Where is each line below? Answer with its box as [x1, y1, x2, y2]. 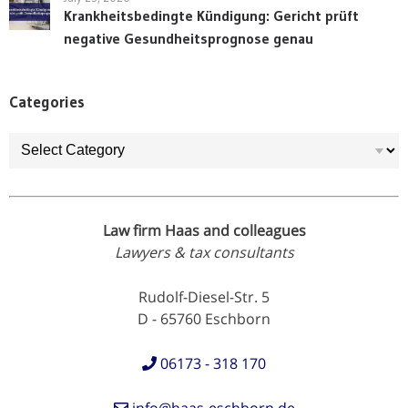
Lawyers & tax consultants [114, 241, 294, 262]
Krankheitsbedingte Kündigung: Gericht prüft [64, 5, 359, 25]
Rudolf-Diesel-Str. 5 [138, 286, 270, 307]
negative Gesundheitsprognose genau [64, 28, 313, 47]
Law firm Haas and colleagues [102, 219, 306, 240]
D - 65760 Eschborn [138, 308, 270, 329]
